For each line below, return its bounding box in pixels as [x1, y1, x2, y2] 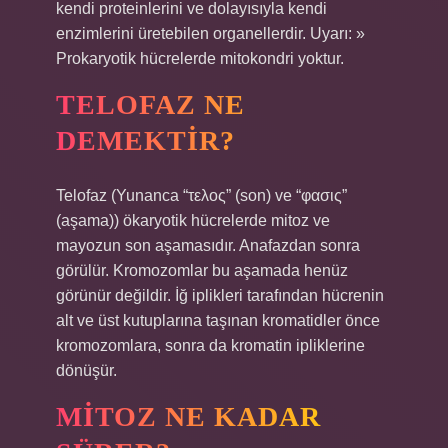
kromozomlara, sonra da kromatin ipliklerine [56, 337, 365, 354]
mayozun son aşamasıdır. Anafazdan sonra [56, 237, 360, 254]
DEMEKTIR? [56, 125, 235, 156]
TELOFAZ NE [56, 89, 245, 120]
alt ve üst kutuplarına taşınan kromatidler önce [56, 312, 380, 329]
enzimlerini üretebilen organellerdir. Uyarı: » [56, 25, 365, 42]
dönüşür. [56, 362, 117, 379]
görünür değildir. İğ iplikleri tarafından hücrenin [56, 287, 384, 304]
